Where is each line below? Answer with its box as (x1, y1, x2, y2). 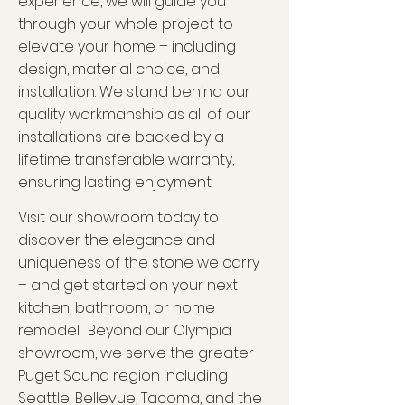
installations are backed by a (18, 127, 224, 147)
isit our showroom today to (27, 207, 219, 228)
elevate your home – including (18, 36, 236, 57)
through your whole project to (18, 14, 233, 34)
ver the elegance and (57, 230, 215, 250)
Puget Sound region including (18, 365, 228, 386)
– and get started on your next (18, 275, 238, 296)
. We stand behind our (95, 81, 250, 102)
